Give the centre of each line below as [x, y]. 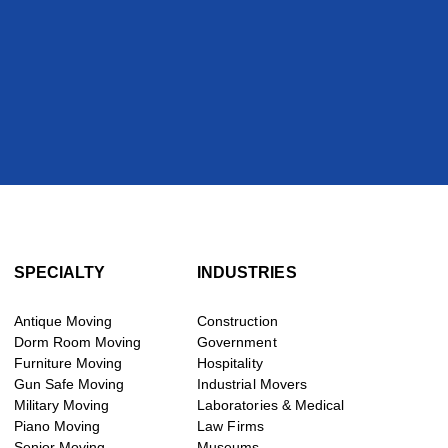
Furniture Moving [68, 363]
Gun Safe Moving [69, 384]
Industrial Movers [252, 384]
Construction [237, 321]
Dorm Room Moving [77, 342]
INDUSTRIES [247, 272]
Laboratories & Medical [271, 405]
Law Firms [230, 426]
